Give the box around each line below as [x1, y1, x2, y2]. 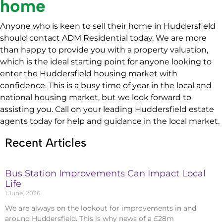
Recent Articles [5, 135, 86, 150]
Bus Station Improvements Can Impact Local [5, 167, 206, 179]
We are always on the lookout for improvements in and [5, 203, 196, 213]
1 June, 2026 [5, 189, 40, 197]
